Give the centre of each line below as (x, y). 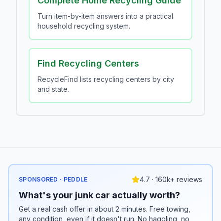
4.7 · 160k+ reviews (171, 179)
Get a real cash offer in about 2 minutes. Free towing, (105, 209)
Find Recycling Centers (88, 63)
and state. (53, 89)
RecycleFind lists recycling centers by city (106, 79)
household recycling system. (84, 26)
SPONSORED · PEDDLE (53, 179)
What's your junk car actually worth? (99, 195)
